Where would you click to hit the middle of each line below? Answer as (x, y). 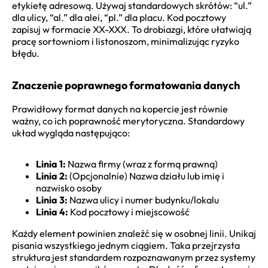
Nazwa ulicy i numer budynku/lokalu (143, 200)
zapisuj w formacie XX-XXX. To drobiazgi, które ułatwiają (132, 29)
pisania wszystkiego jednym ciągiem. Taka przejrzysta (126, 245)
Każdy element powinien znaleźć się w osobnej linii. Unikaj (134, 233)
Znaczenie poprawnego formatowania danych (126, 85)
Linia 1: (51, 164)
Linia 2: (52, 176)
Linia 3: (52, 200)
